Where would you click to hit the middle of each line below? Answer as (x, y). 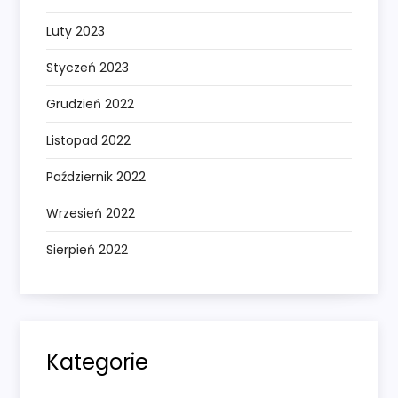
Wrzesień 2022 (91, 214)
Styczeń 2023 (88, 68)
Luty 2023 (76, 32)
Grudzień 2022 (91, 104)
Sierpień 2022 (88, 250)
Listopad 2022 (89, 141)
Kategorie (98, 362)
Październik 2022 (96, 177)
